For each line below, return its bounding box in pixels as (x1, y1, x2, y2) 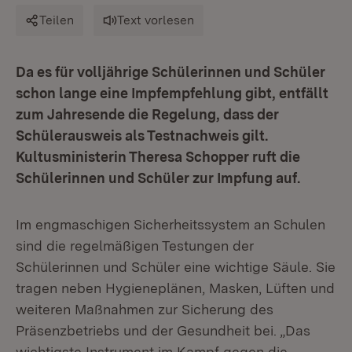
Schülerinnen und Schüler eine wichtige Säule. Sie (16, 258, 335, 275)
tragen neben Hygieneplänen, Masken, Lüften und (16, 280, 335, 296)
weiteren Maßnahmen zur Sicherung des (16, 301, 273, 317)
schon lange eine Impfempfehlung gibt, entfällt (16, 85, 328, 101)
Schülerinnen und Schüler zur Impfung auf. (16, 170, 300, 186)
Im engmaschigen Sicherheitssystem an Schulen (16, 216, 325, 233)
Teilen (39, 13, 74, 27)
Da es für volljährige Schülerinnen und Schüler (16, 64, 325, 80)
